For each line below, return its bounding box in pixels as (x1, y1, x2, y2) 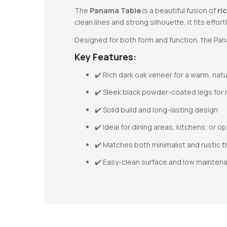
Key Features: (74, 51, 136, 63)
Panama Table (90, 6, 141, 15)
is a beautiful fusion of (141, 6, 217, 15)
